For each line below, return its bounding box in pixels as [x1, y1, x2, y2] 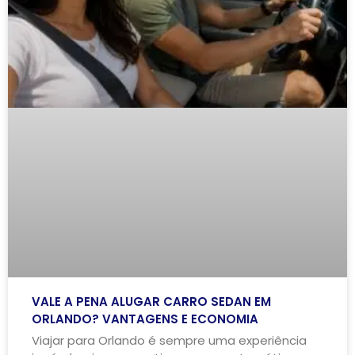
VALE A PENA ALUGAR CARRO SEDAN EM [32, 292, 271, 310]
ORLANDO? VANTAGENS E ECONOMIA [32, 310, 258, 327]
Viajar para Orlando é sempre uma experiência [32, 331, 307, 349]
